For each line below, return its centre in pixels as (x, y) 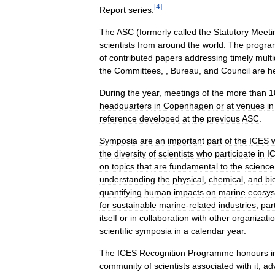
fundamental (194, 166)
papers (169, 57)
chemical (226, 179)
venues (250, 105)
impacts (189, 192)
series (140, 10)
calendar (208, 230)
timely (242, 57)
